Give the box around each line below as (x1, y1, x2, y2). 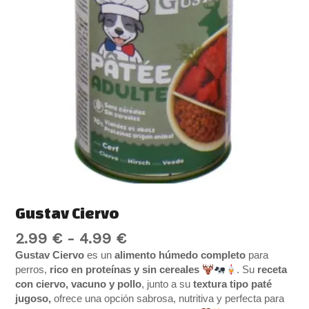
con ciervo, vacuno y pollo (15, 279, 142, 290)
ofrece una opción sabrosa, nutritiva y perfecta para (51, 293, 285, 305)
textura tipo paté (193, 279, 272, 290)
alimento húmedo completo (114, 250, 246, 261)
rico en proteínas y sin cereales (47, 264, 200, 276)
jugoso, (15, 293, 52, 305)
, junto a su (141, 279, 194, 290)
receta (257, 264, 288, 276)
